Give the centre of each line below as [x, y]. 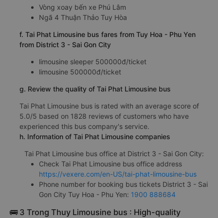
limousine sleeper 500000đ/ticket [93, 61]
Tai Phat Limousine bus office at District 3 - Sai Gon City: [114, 153]
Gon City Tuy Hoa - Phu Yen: [85, 194]
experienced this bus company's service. [84, 126]
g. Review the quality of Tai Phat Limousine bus [95, 89]
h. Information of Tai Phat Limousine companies [95, 136]
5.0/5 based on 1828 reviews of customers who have [104, 116]
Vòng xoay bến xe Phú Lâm [82, 7]
